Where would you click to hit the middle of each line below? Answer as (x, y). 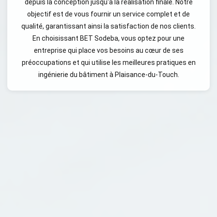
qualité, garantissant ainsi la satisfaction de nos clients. (108, 26)
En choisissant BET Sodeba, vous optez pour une (108, 38)
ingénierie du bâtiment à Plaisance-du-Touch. (108, 75)
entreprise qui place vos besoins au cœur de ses (108, 50)
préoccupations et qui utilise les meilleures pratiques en (108, 62)
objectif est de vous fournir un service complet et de (108, 14)
